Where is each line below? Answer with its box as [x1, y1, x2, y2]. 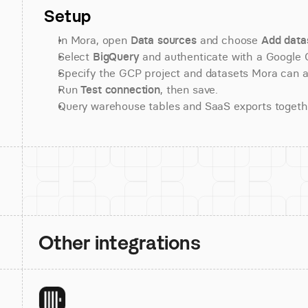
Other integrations [38, 230, 201, 254]
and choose [196, 33, 261, 47]
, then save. [159, 82, 219, 96]
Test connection [80, 82, 160, 96]
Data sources [130, 33, 197, 47]
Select [58, 49, 93, 63]
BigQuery [92, 49, 140, 63]
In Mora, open [58, 33, 131, 47]
